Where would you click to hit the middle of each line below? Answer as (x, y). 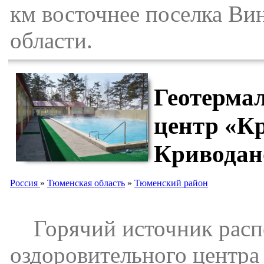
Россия (25, 183)
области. (51, 40)
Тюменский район (171, 183)
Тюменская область (86, 183)
